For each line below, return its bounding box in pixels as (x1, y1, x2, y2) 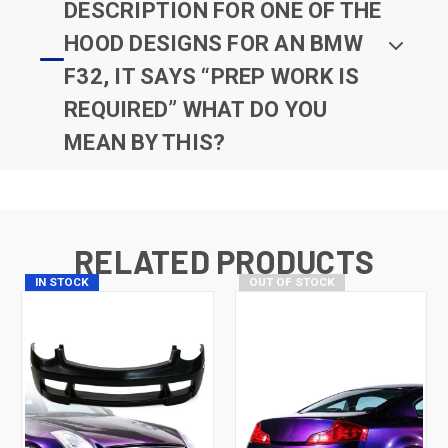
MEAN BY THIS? (64, 129, 226, 155)
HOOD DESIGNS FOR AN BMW (64, 30, 363, 56)
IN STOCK (35, 274, 89, 289)
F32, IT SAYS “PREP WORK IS (64, 63, 360, 89)
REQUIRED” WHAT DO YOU (64, 96, 328, 122)
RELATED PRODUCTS (74, 241, 374, 280)
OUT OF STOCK (248, 274, 335, 289)
